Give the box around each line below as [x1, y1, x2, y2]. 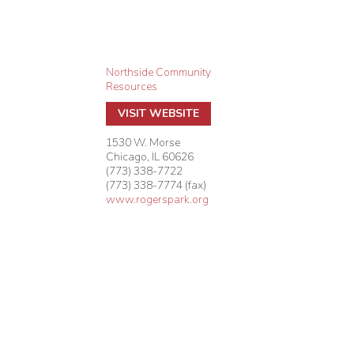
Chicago [106, 149, 148, 164]
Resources [106, 78, 158, 94]
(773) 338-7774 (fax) [106, 177, 207, 193]
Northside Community [106, 64, 212, 80]
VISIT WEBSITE [118, 105, 200, 121]
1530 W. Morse [106, 134, 181, 150]
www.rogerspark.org [106, 191, 209, 207]
